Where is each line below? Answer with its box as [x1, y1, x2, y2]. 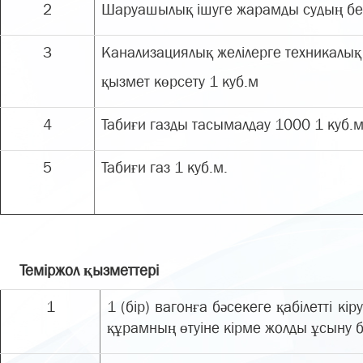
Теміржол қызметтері [19, 260, 159, 280]
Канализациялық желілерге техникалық [101, 42, 361, 62]
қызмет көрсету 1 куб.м [101, 71, 258, 92]
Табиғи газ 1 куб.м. [101, 157, 228, 177]
